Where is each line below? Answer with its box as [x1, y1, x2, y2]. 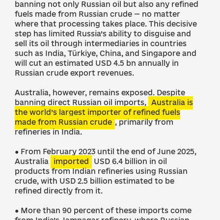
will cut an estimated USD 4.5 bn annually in [15, 59, 179, 67]
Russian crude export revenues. [15, 69, 134, 77]
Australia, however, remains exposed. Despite [15, 88, 185, 97]
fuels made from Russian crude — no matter [15, 10, 180, 18]
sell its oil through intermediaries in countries [15, 39, 187, 48]
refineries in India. [15, 128, 82, 136]
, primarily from [115, 118, 173, 126]
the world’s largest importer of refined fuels [15, 108, 180, 116]
